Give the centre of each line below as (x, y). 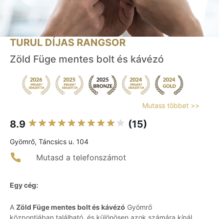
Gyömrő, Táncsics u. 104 (49, 142)
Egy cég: (24, 185)
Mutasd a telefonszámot (81, 158)
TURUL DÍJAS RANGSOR (68, 43)
